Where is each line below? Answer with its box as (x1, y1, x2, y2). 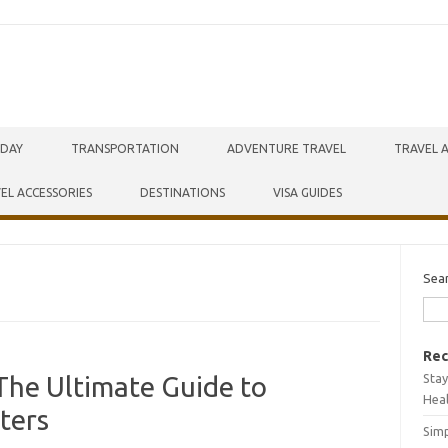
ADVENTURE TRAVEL (227, 142, 346, 155)
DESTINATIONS (140, 186, 225, 199)
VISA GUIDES (273, 186, 342, 199)
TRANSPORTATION (71, 142, 179, 155)
